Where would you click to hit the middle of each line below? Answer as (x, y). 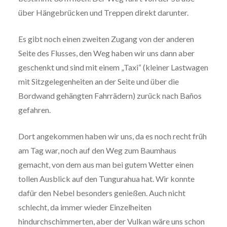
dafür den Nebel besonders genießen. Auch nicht (102, 193)
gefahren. (34, 110)
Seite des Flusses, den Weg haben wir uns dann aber (106, 53)
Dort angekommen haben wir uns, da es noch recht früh (112, 136)
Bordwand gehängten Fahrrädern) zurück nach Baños (110, 96)
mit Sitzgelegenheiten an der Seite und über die (98, 82)
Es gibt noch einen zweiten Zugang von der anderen (106, 39)
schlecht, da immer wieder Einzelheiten (85, 207)
